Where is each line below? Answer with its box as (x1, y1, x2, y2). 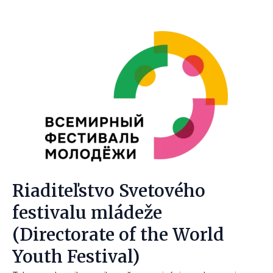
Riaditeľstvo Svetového (12, 180, 205, 202)
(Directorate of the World (12, 224, 224, 246)
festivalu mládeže (12, 202, 162, 224)
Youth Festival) (12, 246, 140, 268)
